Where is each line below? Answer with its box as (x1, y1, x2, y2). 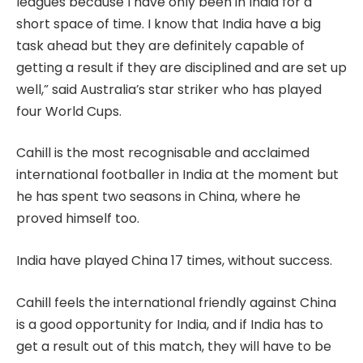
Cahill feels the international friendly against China (16, 293, 336, 312)
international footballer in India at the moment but (16, 165, 339, 185)
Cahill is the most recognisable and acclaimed (16, 143, 310, 163)
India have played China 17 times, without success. (16, 251, 332, 271)
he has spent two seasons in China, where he (16, 187, 301, 207)
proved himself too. (16, 209, 139, 228)
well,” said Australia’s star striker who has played (16, 79, 322, 99)
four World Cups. (16, 101, 122, 121)
